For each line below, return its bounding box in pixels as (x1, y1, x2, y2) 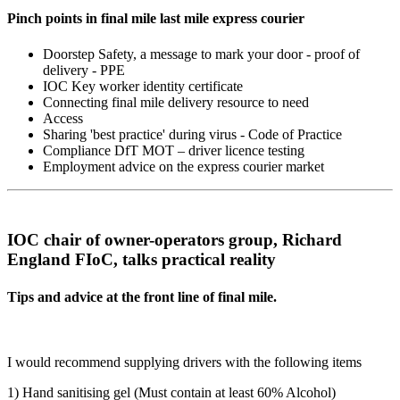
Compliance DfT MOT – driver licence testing (43, 142, 304, 158)
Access (43, 110, 83, 126)
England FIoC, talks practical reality (7, 250, 276, 270)
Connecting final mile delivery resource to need (43, 94, 309, 110)
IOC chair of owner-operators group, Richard (7, 230, 342, 250)
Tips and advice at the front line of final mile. (7, 288, 277, 304)
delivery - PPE (43, 62, 125, 78)
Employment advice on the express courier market (43, 158, 324, 174)
